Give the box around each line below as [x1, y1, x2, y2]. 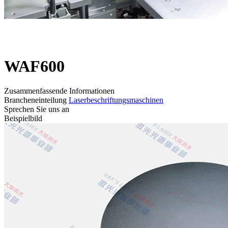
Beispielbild [4, 114, 42, 123]
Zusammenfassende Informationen [4, 87, 115, 96]
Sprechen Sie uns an [4, 105, 69, 114]
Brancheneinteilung [4, 96, 69, 105]
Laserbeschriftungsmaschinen [69, 96, 163, 105]
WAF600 [4, 56, 65, 75]
